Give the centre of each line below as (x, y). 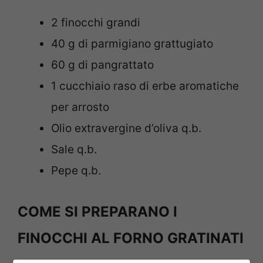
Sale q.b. (74, 150)
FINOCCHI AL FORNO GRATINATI (131, 238)
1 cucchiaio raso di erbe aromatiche (145, 86)
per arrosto (80, 107)
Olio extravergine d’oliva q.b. (126, 129)
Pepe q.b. (76, 171)
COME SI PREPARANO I (97, 211)
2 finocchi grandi (96, 23)
